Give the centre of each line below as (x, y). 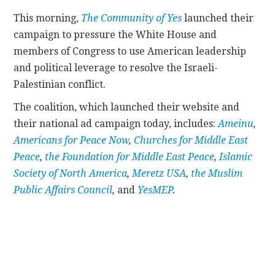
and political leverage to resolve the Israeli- (116, 68)
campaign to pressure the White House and (115, 34)
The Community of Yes (132, 18)
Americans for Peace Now (72, 140)
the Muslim (217, 173)
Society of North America (71, 173)
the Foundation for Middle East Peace (130, 157)
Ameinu (236, 123)
